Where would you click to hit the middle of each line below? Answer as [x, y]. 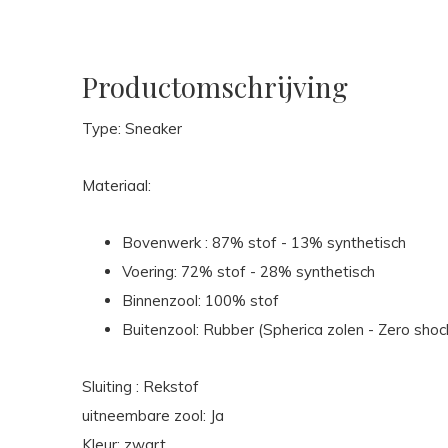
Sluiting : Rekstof [140, 386]
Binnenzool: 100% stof [202, 300]
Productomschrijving [215, 86]
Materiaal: [118, 185]
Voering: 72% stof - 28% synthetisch [250, 271]
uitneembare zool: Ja [153, 415]
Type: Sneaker [132, 128]
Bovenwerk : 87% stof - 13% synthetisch [266, 242]
